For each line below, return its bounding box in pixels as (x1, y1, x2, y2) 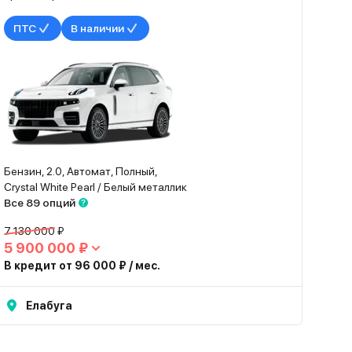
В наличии (71, 22, 125, 35)
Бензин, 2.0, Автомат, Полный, (4, 165, 159, 178)
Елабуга (26, 299, 73, 312)
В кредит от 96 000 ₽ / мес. (4, 259, 161, 272)
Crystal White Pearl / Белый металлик (4, 181, 188, 193)
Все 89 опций (4, 196, 76, 209)
